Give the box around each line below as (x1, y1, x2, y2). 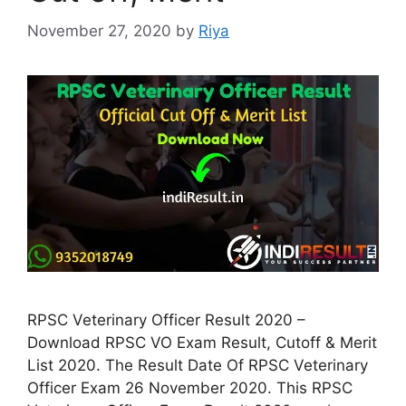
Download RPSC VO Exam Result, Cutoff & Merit (27, 333, 377, 353)
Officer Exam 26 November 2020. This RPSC (27, 379, 353, 398)
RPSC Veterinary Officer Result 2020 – (27, 311, 305, 330)
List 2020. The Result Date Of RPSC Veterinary (27, 356, 368, 375)
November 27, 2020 (27, 21, 171, 40)
